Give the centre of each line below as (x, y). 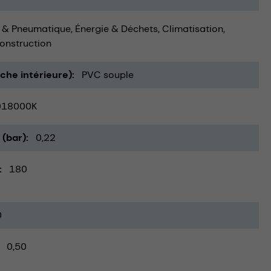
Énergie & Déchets (116, 29)
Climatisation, (194, 29)
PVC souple (108, 75)
